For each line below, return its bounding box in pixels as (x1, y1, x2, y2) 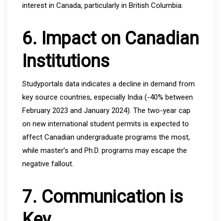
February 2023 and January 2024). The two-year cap (22, 106, 190, 115)
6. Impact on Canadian (22, 28, 199, 49)
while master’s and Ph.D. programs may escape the (22, 146, 187, 155)
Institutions (22, 50, 110, 72)
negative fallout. (22, 159, 74, 168)
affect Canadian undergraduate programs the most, (22, 132, 190, 142)
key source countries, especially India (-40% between (22, 92, 193, 102)
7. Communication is (22, 186, 183, 207)
